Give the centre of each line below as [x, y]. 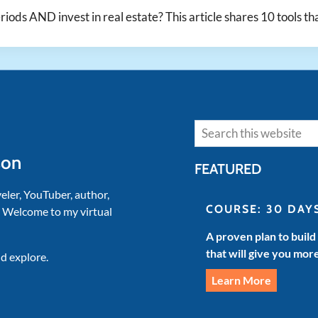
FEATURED [228, 169]
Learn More [241, 280]
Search [210, 127]
